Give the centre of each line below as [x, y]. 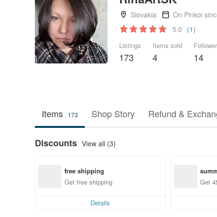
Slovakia [144, 15]
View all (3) [99, 143]
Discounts [56, 143]
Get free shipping [88, 182]
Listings [130, 45]
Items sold [167, 45]
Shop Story [113, 113]
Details [100, 203]
